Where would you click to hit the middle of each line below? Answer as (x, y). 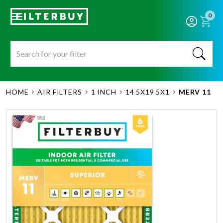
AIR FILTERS (60, 92)
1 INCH (104, 92)
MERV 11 (195, 92)
